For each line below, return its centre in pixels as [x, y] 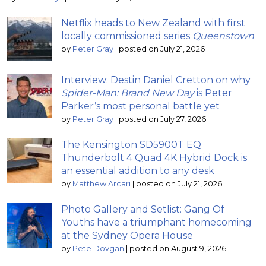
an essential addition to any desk [138, 170]
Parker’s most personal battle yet [140, 106]
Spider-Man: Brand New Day [128, 93]
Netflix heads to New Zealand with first [153, 23]
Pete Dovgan [98, 248]
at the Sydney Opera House [127, 235]
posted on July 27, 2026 [162, 119]
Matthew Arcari [102, 183]
